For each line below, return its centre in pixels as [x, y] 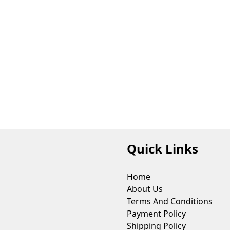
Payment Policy [156, 214]
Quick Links [162, 149]
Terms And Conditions [169, 201]
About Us [145, 189]
